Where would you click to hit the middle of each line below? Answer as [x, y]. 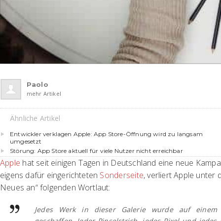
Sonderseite [122, 175]
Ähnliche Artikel [35, 118]
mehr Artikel [44, 93]
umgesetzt [26, 141]
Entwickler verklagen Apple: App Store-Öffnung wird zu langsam [106, 134]
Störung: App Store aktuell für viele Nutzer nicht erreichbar [96, 150]
